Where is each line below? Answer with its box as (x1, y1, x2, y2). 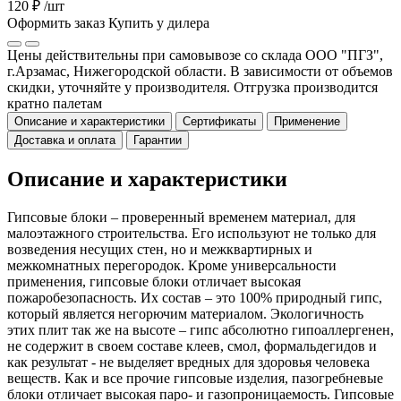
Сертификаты (183, 114, 256, 128)
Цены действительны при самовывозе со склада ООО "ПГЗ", (7, 47, 383, 63)
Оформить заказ (7, 14, 105, 30)
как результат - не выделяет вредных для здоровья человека (7, 354, 370, 370)
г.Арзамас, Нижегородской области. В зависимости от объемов (7, 63, 393, 79)
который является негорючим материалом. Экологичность (7, 305, 363, 321)
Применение (274, 114, 340, 128)
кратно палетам (7, 95, 102, 111)
